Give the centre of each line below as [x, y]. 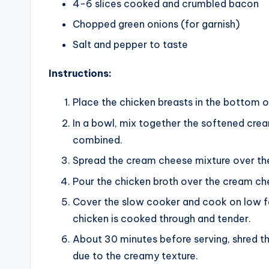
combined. [98, 140]
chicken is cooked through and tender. [162, 218]
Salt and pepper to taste [130, 45]
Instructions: [80, 74]
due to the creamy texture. [135, 256]
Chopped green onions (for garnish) [156, 24]
